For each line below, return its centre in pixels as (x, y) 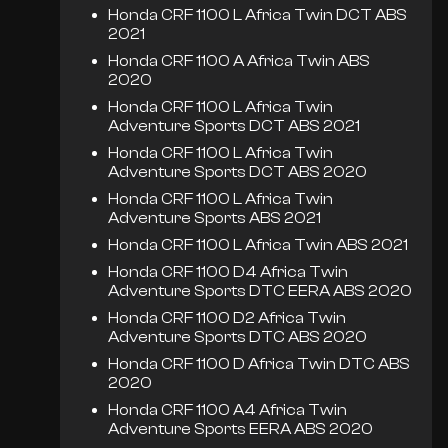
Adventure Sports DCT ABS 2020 (238, 172)
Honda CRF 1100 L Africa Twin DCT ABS (258, 15)
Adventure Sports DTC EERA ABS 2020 (260, 291)
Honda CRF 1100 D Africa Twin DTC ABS (259, 364)
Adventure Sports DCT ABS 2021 (234, 126)
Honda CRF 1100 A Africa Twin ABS (239, 61)
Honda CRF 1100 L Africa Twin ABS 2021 (258, 245)
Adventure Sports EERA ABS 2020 (241, 429)
